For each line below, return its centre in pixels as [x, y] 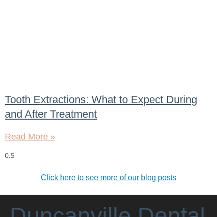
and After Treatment [51, 114]
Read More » [30, 137]
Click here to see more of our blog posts [108, 178]
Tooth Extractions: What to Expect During [101, 100]
